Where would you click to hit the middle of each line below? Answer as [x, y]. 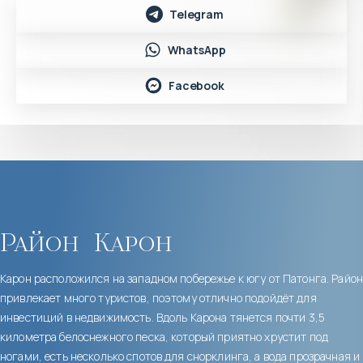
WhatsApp [196, 49]
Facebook [196, 85]
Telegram [196, 14]
